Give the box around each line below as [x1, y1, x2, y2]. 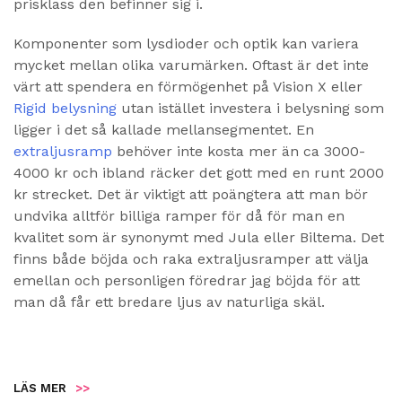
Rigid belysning [13, 99, 117, 117]
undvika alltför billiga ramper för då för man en [13, 206, 345, 224]
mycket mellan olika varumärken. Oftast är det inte [13, 56, 369, 74]
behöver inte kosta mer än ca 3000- [112, 142, 365, 160]
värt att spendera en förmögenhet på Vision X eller [13, 77, 363, 95]
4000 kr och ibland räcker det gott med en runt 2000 [13, 163, 384, 181]
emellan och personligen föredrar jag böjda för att [13, 271, 360, 289]
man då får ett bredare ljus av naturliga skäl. [13, 293, 325, 310]
